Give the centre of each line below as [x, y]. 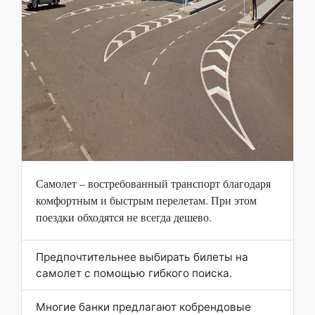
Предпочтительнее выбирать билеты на [142, 257]
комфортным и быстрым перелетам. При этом [146, 200]
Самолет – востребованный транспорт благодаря [153, 184]
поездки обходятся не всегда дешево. [124, 217]
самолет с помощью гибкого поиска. [134, 274]
